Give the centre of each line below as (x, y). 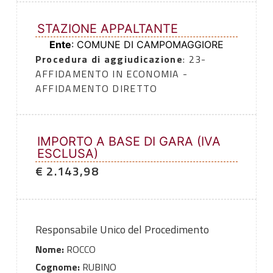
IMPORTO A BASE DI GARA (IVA (129, 142)
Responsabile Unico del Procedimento (122, 230)
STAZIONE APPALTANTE (107, 29)
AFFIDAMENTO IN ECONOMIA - (112, 74)
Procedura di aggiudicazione (109, 59)
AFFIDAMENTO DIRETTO (96, 89)
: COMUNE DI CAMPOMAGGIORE (147, 45)
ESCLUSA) (67, 154)
